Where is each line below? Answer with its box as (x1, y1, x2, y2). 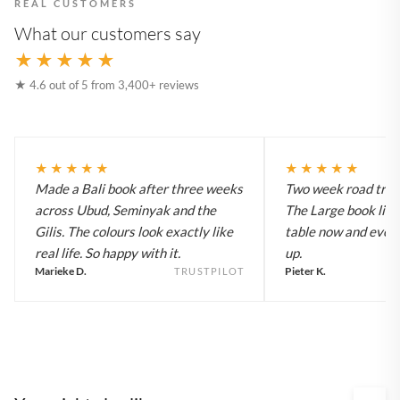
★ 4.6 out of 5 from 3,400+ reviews (14, 77, 199, 92)
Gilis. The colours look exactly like (35, 222, 233, 239)
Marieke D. (35, 263, 87, 278)
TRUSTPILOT (174, 264, 244, 277)
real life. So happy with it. (35, 244, 180, 261)
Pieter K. (285, 263, 326, 278)
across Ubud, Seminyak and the (35, 201, 216, 218)
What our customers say (14, 21, 201, 45)
